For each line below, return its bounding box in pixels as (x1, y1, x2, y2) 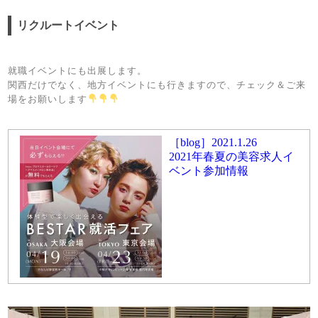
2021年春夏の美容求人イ (169, 150, 295, 163)
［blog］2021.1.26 (169, 136, 258, 148)
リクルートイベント (17, 18, 120, 31)
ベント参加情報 (169, 164, 249, 177)
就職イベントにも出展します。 (8, 65, 148, 76)
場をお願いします (8, 93, 88, 104)
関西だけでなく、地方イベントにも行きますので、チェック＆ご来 (8, 79, 307, 90)
